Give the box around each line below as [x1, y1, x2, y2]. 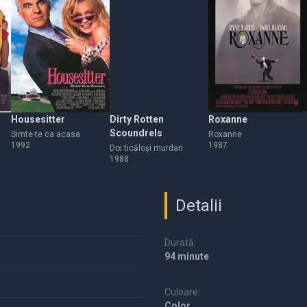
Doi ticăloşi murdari [110, 143, 183, 153]
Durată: [164, 237, 196, 248]
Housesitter [11, 114, 65, 125]
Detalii [175, 196, 222, 215]
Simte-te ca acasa [11, 130, 80, 139]
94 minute [164, 251, 209, 262]
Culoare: [164, 286, 200, 297]
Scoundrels [110, 127, 162, 138]
